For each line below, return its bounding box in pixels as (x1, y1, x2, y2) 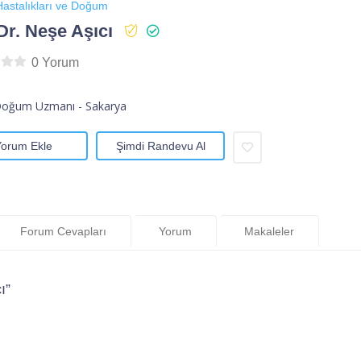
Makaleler (244, 224, 294, 238)
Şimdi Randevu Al (115, 139, 205, 153)
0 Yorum (31, 56, 79, 70)
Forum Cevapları (20, 224, 106, 238)
